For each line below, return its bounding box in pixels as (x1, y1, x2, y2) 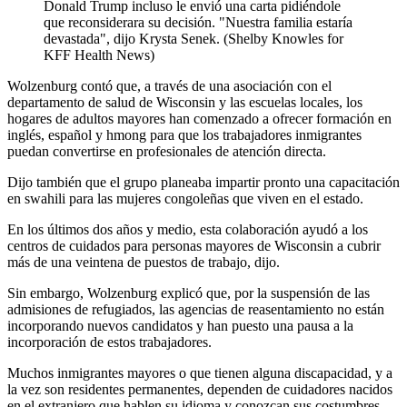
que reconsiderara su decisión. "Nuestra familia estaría (44, 14, 352, 30)
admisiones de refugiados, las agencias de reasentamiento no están (7, 301, 384, 317)
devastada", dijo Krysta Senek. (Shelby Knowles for (44, 30, 343, 46)
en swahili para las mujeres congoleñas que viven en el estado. (7, 190, 363, 206)
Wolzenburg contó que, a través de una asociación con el (7, 77, 332, 94)
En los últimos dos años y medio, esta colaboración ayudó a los (7, 221, 368, 237)
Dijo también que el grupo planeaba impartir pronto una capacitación (7, 174, 400, 190)
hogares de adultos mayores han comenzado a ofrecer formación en (7, 110, 392, 126)
